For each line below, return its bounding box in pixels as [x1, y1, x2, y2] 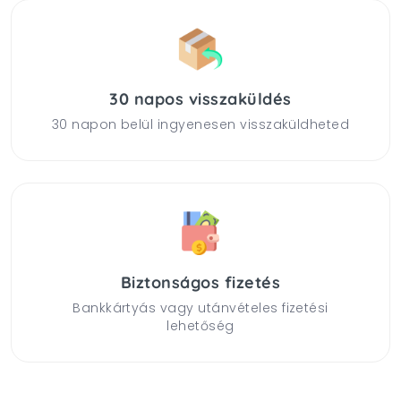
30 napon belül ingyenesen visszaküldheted [51, 115, 350, 133]
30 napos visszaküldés [109, 88, 292, 109]
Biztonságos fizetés [120, 271, 281, 293]
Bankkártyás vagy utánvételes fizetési [73, 298, 328, 317]
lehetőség [166, 316, 235, 335]
